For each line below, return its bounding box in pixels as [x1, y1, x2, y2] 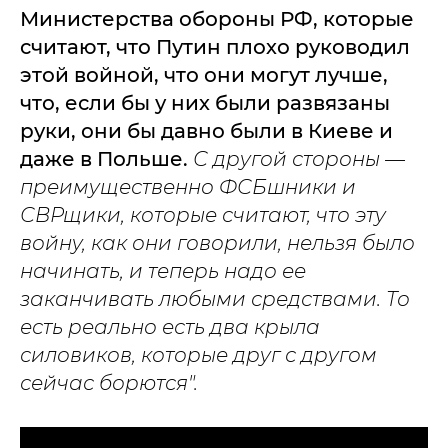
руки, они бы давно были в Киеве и [20, 119, 393, 143]
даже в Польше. [20, 147, 193, 171]
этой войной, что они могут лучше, [20, 63, 388, 87]
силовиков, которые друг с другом [20, 343, 377, 367]
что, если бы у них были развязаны [20, 91, 390, 115]
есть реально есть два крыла [20, 315, 320, 339]
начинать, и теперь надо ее [20, 259, 306, 283]
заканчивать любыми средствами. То [20, 287, 410, 311]
